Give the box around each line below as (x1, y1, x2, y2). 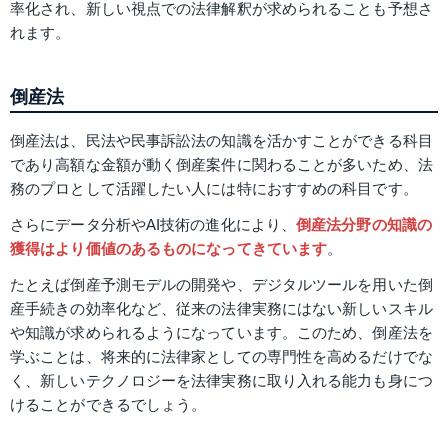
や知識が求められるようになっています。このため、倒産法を (10, 323, 433, 341)
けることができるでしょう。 (10, 395, 207, 413)
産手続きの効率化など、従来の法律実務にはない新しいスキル (10, 299, 433, 317)
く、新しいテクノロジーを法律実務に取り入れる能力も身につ (10, 371, 433, 389)
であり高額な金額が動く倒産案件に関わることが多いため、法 (10, 155, 433, 173)
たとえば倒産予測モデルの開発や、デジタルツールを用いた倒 (10, 275, 433, 293)
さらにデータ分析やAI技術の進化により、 (10, 215, 296, 233)
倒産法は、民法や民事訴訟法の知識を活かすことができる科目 (10, 131, 433, 149)
